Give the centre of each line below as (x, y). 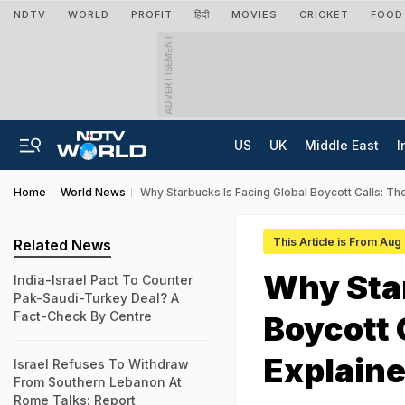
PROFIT (152, 14)
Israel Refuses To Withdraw (101, 364)
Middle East (342, 145)
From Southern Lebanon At (98, 382)
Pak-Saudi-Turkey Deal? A (96, 298)
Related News (62, 245)
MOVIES (254, 14)
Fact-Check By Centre (83, 316)
